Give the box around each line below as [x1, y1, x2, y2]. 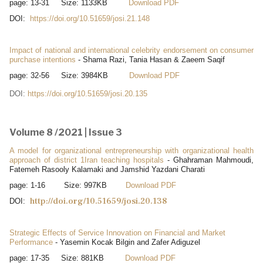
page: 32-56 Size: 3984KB [9, 70, 129, 80]
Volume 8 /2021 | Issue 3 [9, 126, 122, 138]
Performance [9, 237, 53, 247]
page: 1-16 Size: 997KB [9, 180, 126, 190]
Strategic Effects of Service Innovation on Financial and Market [9, 228, 225, 237]
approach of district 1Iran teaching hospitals [9, 155, 164, 164]
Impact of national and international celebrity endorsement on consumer [9, 45, 254, 55]
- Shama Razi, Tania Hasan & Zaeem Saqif [76, 55, 225, 64]
